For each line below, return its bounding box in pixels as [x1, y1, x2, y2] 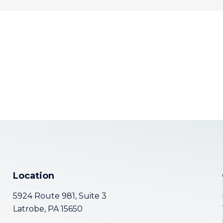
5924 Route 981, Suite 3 [12, 191, 107, 201]
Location [12, 170, 54, 181]
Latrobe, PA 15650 [12, 204, 83, 214]
